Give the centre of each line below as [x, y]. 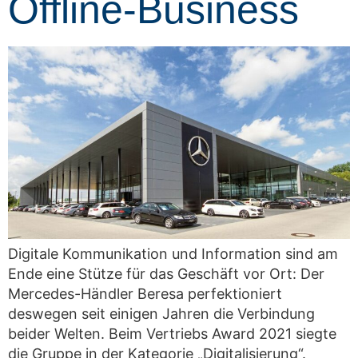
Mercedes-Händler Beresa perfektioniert [145, 294]
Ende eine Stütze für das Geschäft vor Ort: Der [166, 274]
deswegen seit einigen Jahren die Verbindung [161, 314]
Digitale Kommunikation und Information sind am [173, 254]
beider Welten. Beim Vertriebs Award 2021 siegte [172, 334]
